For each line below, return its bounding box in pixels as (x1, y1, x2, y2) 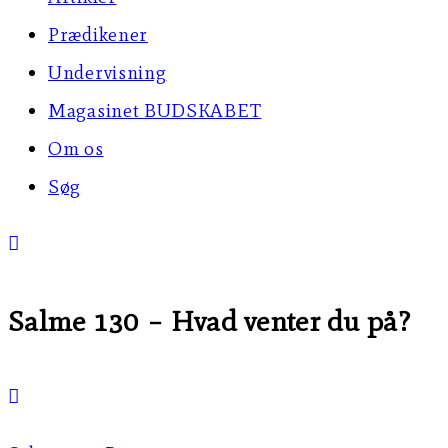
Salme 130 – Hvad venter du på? (8, 303, 411, 338)
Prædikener (48, 23, 148, 46)
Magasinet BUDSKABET (48, 99, 262, 122)
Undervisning (48, 61, 167, 84)
